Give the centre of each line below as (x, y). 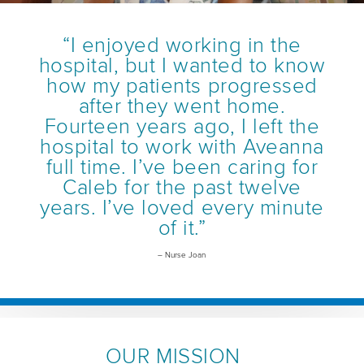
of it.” (182, 229)
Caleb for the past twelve (182, 188)
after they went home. (182, 107)
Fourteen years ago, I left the (182, 127)
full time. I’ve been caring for (182, 168)
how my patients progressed (182, 87)
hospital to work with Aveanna (182, 147)
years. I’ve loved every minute (182, 208)
